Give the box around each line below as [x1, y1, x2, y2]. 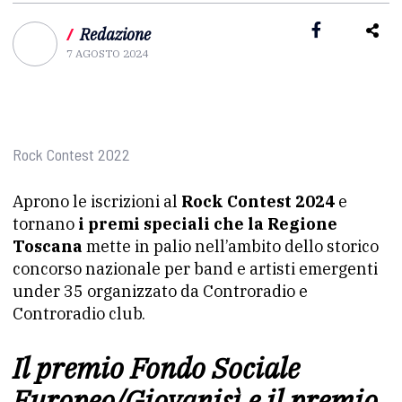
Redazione [80, 24, 151, 45]
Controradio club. [13, 303, 145, 324]
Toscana [13, 236, 83, 257]
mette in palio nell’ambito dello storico [83, 236, 379, 257]
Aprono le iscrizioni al [13, 191, 181, 212]
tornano [13, 214, 78, 234]
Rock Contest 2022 [13, 144, 130, 164]
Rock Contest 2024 [181, 191, 335, 212]
